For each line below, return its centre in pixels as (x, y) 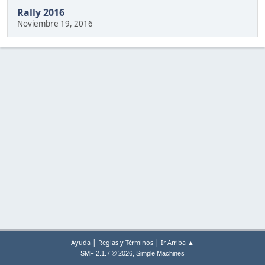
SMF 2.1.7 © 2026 (106, 253)
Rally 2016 (41, 13)
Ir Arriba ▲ (177, 242)
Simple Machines (160, 253)
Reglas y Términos (126, 242)
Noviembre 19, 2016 (55, 24)
